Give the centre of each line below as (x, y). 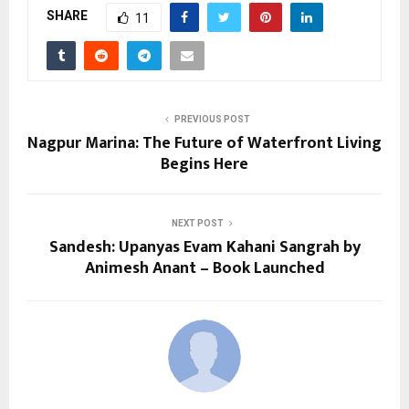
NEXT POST (197, 223)
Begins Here (204, 164)
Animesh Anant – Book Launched (204, 268)
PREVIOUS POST (212, 119)
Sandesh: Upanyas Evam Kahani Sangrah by (204, 247)
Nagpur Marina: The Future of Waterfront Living (204, 143)
